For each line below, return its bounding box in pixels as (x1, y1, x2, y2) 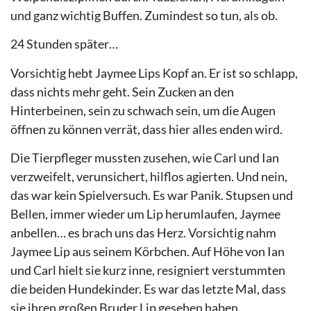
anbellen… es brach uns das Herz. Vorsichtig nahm (10, 225, 276, 241)
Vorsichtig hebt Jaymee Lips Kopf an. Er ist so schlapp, (10, 65, 298, 81)
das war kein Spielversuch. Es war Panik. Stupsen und (10, 187, 293, 203)
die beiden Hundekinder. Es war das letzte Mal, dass (10, 281, 286, 297)
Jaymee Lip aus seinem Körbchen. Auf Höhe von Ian (10, 244, 285, 260)
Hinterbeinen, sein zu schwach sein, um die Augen (10, 102, 276, 118)
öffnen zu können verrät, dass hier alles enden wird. (10, 121, 283, 137)
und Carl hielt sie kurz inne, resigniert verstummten (10, 262, 285, 278)
